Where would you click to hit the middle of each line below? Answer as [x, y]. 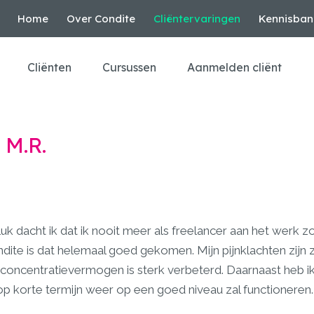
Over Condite [101, 19]
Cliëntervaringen [197, 19]
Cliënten [49, 67]
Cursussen [129, 67]
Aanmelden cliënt [234, 67]
